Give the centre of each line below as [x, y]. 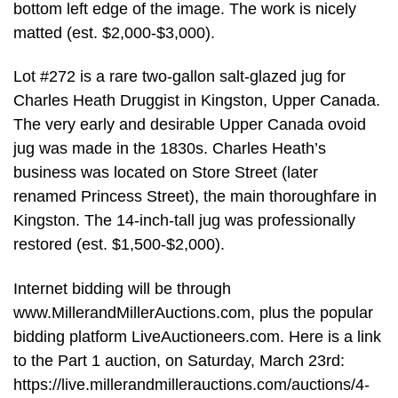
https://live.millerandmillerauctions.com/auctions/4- [191, 384]
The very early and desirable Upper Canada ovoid [190, 125]
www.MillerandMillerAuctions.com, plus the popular [193, 312]
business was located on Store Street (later [166, 173]
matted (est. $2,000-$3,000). [114, 32]
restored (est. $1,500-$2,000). [119, 245]
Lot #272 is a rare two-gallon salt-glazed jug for [179, 77]
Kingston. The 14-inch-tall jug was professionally [184, 221]
